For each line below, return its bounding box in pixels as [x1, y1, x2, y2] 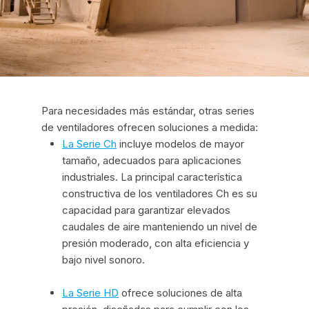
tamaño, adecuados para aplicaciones [62, 154, 241, 168]
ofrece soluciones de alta [119, 286, 242, 300]
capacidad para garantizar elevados [62, 203, 230, 217]
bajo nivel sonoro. [62, 253, 145, 267]
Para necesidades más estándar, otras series [41, 104, 255, 118]
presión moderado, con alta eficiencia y [62, 237, 249, 250]
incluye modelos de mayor [117, 137, 244, 151]
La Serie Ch [62, 137, 117, 151]
